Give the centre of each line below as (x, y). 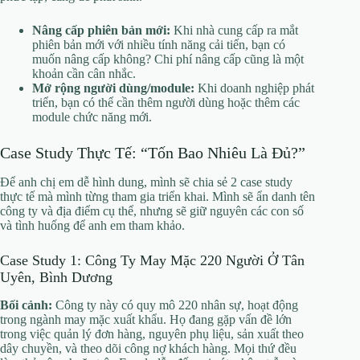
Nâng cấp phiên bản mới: (101, 30)
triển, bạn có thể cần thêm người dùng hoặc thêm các (166, 102)
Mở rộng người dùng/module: (113, 88)
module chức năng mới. (92, 117)
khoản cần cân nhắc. (84, 73)
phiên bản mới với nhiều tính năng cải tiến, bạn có (159, 44)
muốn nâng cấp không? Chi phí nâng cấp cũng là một (168, 59)
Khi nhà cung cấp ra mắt (234, 30)
